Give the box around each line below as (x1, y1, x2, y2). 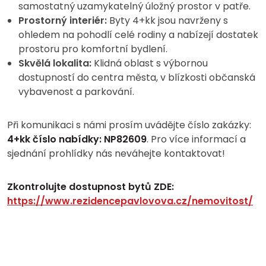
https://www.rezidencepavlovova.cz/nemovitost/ (7, 194, 253, 208)
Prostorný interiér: (18, 14, 107, 28)
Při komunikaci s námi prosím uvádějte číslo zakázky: (7, 118, 251, 132)
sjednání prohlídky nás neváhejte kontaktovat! (7, 147, 225, 161)
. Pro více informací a (147, 132, 246, 147)
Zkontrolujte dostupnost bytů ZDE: (7, 180, 174, 194)
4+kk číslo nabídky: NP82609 (7, 132, 147, 147)
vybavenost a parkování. (18, 85, 134, 99)
